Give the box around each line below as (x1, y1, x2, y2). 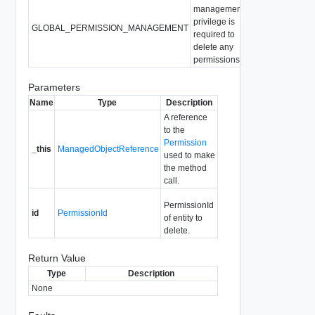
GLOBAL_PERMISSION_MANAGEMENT (31, 22, 188, 33)
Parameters (27, 81, 80, 93)
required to (193, 29, 235, 39)
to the (163, 124, 185, 135)
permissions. (193, 54, 242, 65)
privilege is (193, 16, 235, 27)
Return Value (27, 252, 86, 264)
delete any (193, 41, 233, 52)
